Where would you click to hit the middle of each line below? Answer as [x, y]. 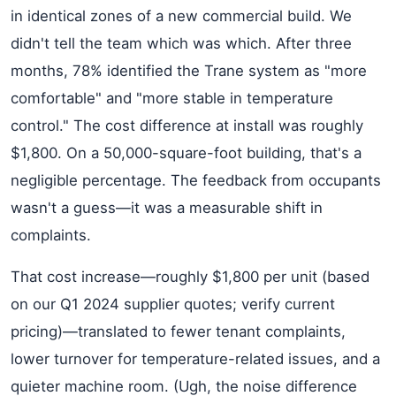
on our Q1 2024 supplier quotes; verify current [173, 304]
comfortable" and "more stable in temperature [172, 98]
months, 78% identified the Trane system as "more [189, 71]
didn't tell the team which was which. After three [181, 43]
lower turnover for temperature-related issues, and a [195, 359]
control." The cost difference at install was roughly [187, 126]
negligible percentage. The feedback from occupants [196, 180]
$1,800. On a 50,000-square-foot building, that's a [186, 153]
